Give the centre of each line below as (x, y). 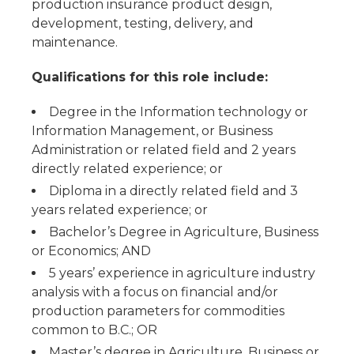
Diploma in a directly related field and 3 (173, 191)
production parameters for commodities (158, 311)
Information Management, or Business (152, 131)
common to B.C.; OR (94, 330)
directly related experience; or (127, 169)
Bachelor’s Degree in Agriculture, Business (184, 232)
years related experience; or (120, 210)
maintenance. (75, 42)
